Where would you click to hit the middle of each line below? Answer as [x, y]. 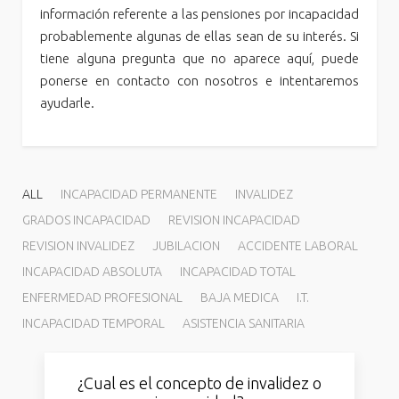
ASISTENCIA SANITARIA [244, 324]
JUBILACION [187, 246]
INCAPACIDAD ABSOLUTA [93, 272]
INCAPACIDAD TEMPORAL [94, 324]
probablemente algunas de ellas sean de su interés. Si [199, 37]
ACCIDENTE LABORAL [298, 246]
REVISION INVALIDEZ [79, 246]
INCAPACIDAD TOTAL [238, 272]
